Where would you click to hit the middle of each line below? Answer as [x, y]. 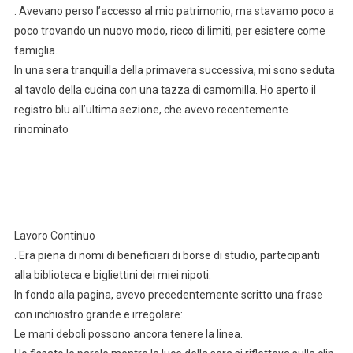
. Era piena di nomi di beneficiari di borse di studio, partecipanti [167, 255]
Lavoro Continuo [54, 235]
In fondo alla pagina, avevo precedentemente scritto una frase [168, 294]
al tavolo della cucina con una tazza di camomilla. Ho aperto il [165, 89]
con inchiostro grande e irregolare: [98, 314]
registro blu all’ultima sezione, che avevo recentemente [151, 109]
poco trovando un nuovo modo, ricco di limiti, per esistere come [169, 30]
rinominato [41, 129]
